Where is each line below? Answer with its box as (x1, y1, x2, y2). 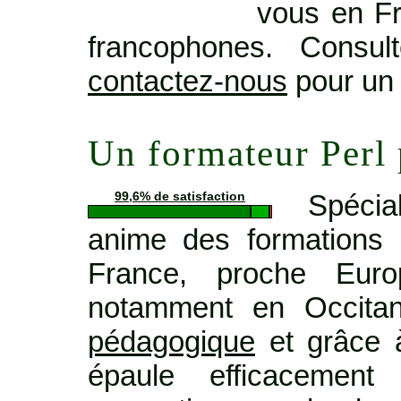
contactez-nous (88, 64, 287, 98)
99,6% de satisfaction (115, 189, 245, 203)
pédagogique (88, 324, 255, 358)
